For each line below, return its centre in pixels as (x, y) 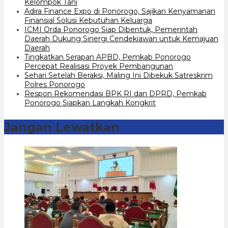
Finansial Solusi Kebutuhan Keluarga (88, 20)
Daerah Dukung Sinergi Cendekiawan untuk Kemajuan (121, 38)
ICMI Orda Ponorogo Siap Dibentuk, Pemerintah (111, 29)
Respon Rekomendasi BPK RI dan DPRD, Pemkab (116, 93)
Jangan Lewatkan (62, 127)
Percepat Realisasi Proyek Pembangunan (99, 66)
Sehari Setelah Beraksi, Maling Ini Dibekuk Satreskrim (119, 75)
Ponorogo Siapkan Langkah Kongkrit (90, 103)
